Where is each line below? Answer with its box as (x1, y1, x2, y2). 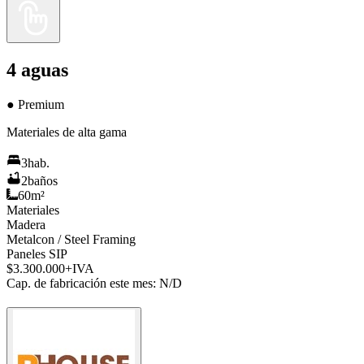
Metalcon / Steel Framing (6, 232, 136, 246)
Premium (18, 97, 64, 111)
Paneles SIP (6, 246, 67, 261)
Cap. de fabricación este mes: (6, 275, 156, 290)
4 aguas (6, 58, 68, 80)
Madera (6, 217, 45, 232)
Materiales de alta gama (6, 124, 127, 139)
